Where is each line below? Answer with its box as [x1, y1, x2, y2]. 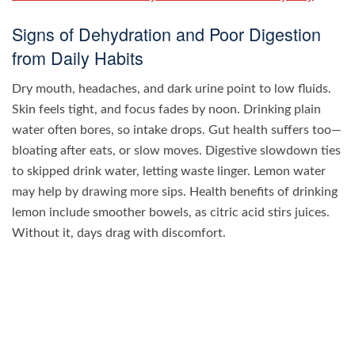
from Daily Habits [12, 44, 143, 70]
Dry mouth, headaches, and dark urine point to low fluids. [12, 82, 331, 95]
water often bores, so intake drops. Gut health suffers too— [12, 123, 342, 136]
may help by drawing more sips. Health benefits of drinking [12, 185, 338, 198]
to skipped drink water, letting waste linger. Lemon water [12, 164, 326, 177]
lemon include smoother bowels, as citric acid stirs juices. [12, 205, 330, 219]
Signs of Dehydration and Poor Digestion [12, 21, 321, 46]
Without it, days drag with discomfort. [12, 226, 226, 239]
